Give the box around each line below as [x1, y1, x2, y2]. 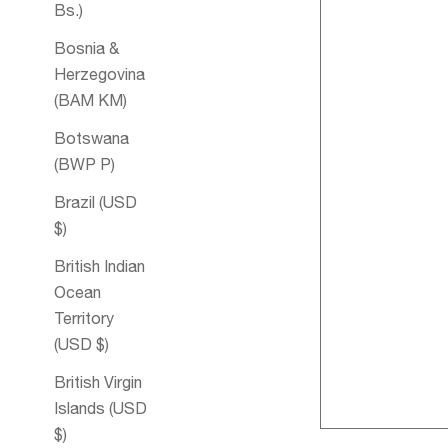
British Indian [54, 257, 145, 276]
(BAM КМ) [54, 91, 127, 110]
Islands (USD [54, 399, 147, 418]
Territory [54, 309, 114, 328]
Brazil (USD [54, 193, 137, 212]
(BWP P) [54, 155, 115, 174]
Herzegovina [54, 65, 145, 84]
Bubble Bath [329, 375, 443, 398]
